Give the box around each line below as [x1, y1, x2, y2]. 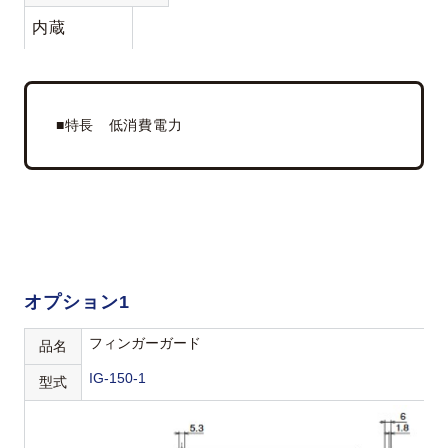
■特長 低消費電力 [55, 116, 183, 133]
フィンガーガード [89, 334, 202, 351]
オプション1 [24, 291, 130, 312]
